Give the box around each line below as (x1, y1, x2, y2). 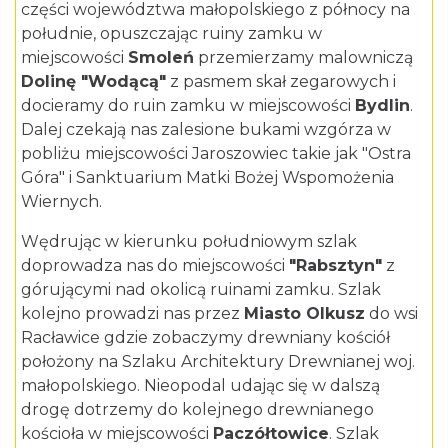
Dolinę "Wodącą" (21, 72, 166, 92)
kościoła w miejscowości (21, 424, 213, 444)
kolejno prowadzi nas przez (21, 304, 244, 324)
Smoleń (128, 48, 194, 68)
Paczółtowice (213, 424, 329, 444)
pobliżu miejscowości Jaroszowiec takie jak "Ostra (21, 144, 411, 164)
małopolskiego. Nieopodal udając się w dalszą (21, 376, 380, 396)
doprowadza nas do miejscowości (21, 256, 289, 276)
